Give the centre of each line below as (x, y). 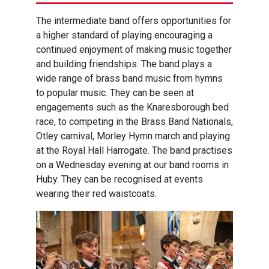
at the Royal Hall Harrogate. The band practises (134, 150)
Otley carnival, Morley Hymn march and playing (133, 136)
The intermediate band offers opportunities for (134, 21)
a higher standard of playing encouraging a (124, 35)
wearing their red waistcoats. (96, 194)
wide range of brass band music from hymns (129, 78)
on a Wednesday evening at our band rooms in (132, 165)
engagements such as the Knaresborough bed (132, 107)
